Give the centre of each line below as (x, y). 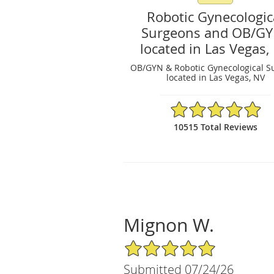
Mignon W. (169, 225)
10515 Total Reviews (215, 127)
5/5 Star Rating (154, 244)
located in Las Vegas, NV (215, 77)
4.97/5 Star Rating (206, 105)
